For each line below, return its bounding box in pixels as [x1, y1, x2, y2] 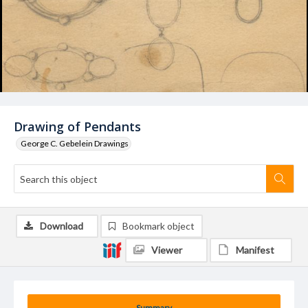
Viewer [151, 244, 182, 256]
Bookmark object [122, 220, 195, 232]
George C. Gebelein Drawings [21, 138, 129, 148]
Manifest [236, 244, 274, 256]
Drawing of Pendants [14, 118, 141, 135]
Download [40, 220, 83, 232]
